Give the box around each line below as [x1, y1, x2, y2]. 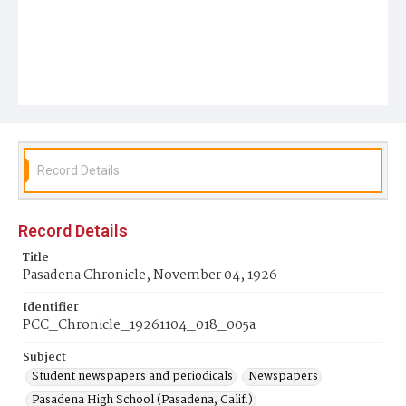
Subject [23, 348, 66, 367]
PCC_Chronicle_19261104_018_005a [23, 314, 256, 336]
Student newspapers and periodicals [32, 367, 233, 386]
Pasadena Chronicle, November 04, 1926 [23, 265, 277, 286]
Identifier [23, 298, 79, 317]
